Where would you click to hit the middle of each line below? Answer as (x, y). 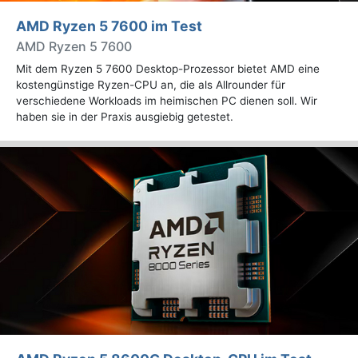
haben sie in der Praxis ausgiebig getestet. (125, 117)
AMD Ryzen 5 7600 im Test (109, 26)
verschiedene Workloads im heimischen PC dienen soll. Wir (167, 101)
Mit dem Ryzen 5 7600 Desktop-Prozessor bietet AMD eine (168, 69)
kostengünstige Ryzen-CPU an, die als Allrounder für (151, 85)
